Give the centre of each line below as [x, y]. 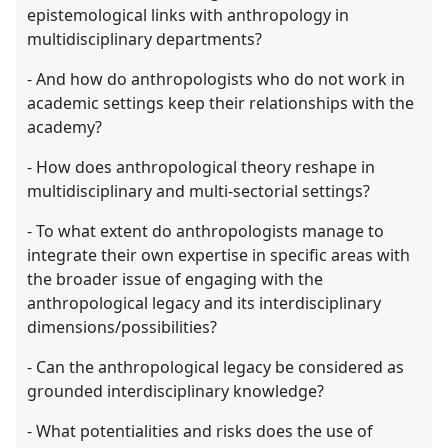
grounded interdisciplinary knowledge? [176, 390]
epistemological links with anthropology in [188, 14]
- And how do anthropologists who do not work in [216, 78]
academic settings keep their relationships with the [221, 102]
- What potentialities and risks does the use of [200, 430]
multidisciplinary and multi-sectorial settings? [199, 190]
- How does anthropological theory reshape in [201, 166]
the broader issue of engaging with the [175, 278]
